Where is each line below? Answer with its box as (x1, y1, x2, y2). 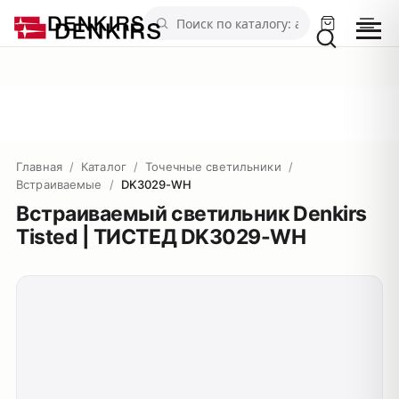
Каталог (81, 159, 126, 174)
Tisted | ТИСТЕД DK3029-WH (16, 224, 306, 249)
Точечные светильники (145, 159, 281, 174)
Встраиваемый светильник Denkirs (16, 201, 367, 226)
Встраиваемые (16, 177, 102, 191)
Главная (16, 159, 62, 174)
